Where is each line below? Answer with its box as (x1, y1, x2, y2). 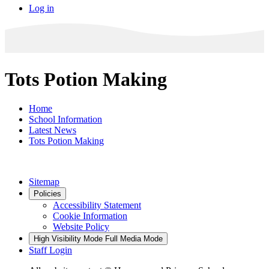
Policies (34, 189, 61, 199)
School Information (29, 114, 102, 125)
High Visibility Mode (34, 234, 103, 244)
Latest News (29, 125, 76, 136)
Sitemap (29, 177, 59, 187)
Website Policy (53, 222, 109, 232)
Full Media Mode (105, 234, 163, 244)
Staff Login (29, 245, 72, 256)
